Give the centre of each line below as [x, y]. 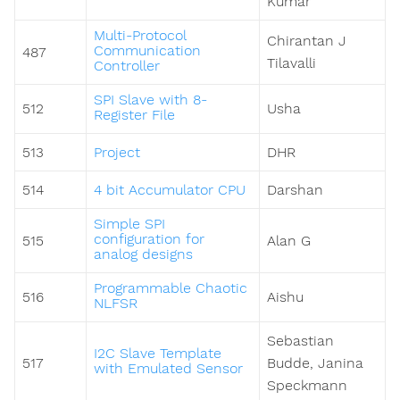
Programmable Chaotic [171, 288]
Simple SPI [129, 224]
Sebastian [300, 341]
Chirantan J [307, 41]
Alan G [289, 241]
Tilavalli [292, 63]
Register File [134, 115]
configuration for [149, 239]
